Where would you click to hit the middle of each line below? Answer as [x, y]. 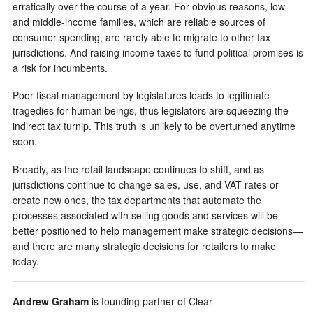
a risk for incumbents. [60, 67]
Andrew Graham [51, 301]
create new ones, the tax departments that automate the [137, 199]
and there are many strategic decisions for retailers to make [144, 246]
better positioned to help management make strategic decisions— [158, 230]
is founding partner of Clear [151, 301]
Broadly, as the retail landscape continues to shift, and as [138, 169]
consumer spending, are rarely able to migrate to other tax [141, 37]
